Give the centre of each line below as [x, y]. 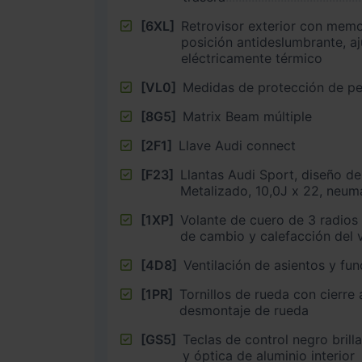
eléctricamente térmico [252, 58]
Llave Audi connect [237, 145]
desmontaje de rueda [244, 310]
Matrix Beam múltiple [247, 116]
